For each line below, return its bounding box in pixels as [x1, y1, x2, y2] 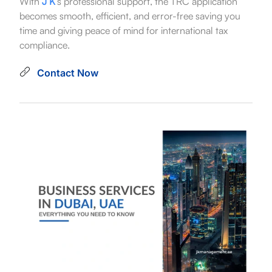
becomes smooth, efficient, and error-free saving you [19, 9, 240, 22]
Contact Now [36, 66, 98, 79]
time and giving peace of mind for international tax [19, 24, 228, 36]
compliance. [19, 38, 70, 51]
